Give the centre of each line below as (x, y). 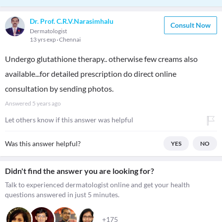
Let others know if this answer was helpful (69, 120)
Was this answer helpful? (43, 143)
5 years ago (47, 103)
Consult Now (191, 25)
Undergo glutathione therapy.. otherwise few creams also (101, 59)
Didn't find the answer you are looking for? (80, 171)
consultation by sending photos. (59, 88)
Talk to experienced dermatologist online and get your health (97, 185)
